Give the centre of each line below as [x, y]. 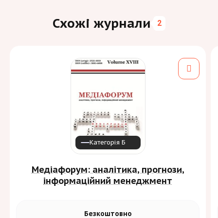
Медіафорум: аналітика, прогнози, [108, 169]
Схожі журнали [102, 23]
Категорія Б [107, 142]
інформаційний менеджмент [108, 181]
